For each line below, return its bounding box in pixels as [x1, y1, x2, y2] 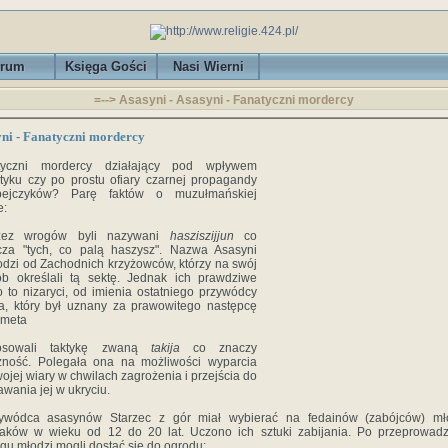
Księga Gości [65, 59, 147, 74]
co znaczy [179, 341, 258, 355]
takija [150, 341, 180, 355]
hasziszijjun [169, 229, 234, 243]
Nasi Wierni [172, 59, 244, 74]
